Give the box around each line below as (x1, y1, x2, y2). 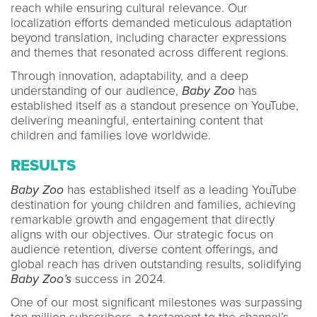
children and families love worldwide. (11, 127, 211, 143)
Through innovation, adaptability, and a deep (11, 68, 248, 83)
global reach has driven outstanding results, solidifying (11, 256, 301, 272)
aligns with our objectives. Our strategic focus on (11, 226, 273, 242)
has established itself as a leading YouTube (64, 182, 296, 197)
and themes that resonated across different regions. (11, 45, 289, 60)
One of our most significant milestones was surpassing (11, 294, 302, 310)
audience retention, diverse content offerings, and (11, 241, 278, 257)
